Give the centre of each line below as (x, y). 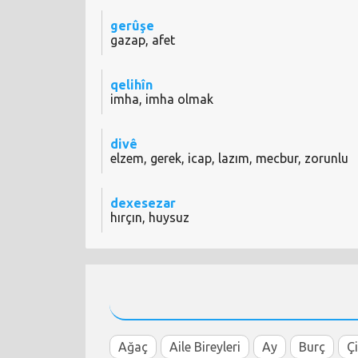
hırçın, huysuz (150, 218)
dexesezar (143, 203)
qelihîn (131, 85)
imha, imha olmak (162, 99)
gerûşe (132, 26)
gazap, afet (143, 40)
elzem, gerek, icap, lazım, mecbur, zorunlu (229, 159)
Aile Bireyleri (205, 347)
